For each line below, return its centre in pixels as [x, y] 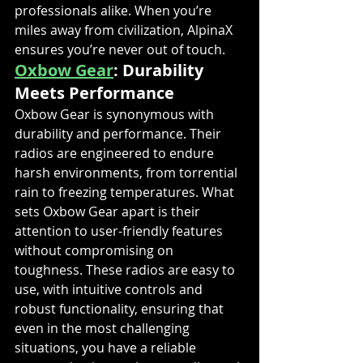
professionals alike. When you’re [115, 11]
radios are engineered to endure [116, 153]
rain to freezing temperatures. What [126, 192]
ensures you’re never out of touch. [120, 49]
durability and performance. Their [120, 134]
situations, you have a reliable [107, 348]
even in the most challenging [104, 328]
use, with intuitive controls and [110, 289]
